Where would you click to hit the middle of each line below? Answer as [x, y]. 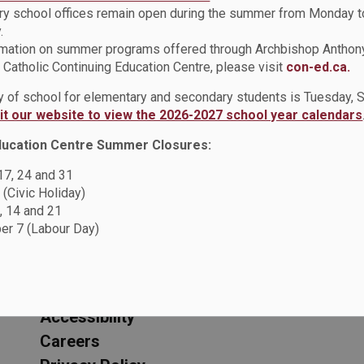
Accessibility [87, 316]
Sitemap [70, 292]
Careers [70, 341]
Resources [85, 261]
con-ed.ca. [318, 67]
